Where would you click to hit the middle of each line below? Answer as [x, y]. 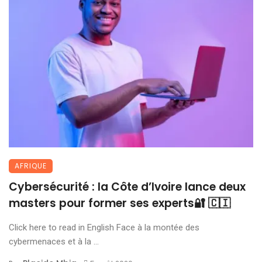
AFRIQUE [31, 166]
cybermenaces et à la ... [54, 241]
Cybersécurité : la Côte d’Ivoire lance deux [127, 187]
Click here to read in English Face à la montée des [104, 227]
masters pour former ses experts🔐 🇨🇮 [121, 203]
